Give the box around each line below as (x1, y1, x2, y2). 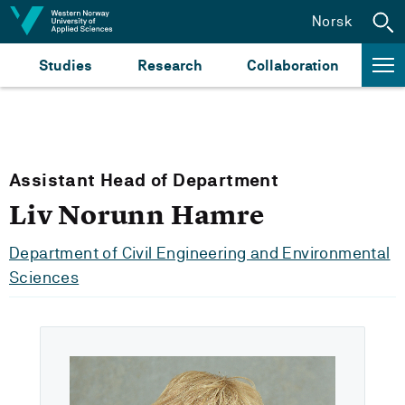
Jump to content (17, 12, 129, 29)
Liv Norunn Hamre (9, 198, 265, 232)
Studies (39, 56, 92, 74)
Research (137, 56, 202, 74)
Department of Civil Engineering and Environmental (9, 243, 391, 262)
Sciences (9, 268, 80, 287)
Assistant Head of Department (9, 170, 279, 191)
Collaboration (247, 56, 339, 74)
